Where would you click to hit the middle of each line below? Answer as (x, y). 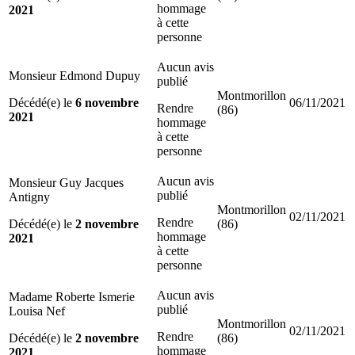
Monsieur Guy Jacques (66, 182)
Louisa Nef (37, 311)
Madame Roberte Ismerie (72, 296)
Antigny (29, 197)
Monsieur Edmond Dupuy (74, 75)
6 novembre (107, 102)
